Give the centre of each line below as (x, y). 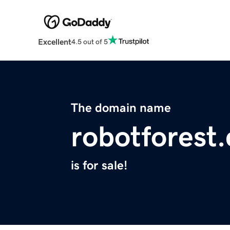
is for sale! (99, 166)
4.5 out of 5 (89, 41)
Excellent (54, 42)
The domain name (121, 108)
